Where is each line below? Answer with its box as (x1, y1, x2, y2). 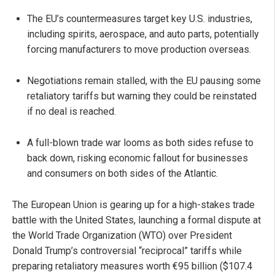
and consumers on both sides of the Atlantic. (27, 167, 218, 179)
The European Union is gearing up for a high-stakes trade (12, 198, 255, 211)
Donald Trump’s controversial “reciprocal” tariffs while (12, 244, 242, 257)
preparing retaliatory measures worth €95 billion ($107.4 (12, 260, 252, 272)
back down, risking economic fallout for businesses (27, 152, 248, 164)
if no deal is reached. (27, 105, 116, 117)
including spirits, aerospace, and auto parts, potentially (27, 28, 259, 40)
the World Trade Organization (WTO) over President (12, 229, 232, 241)
